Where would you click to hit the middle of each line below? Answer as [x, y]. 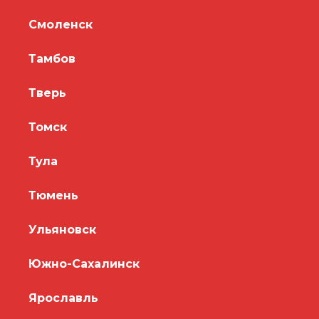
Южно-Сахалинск [84, 263]
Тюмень [53, 195]
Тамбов [52, 58]
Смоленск [61, 24]
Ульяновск [62, 229]
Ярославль [63, 298]
